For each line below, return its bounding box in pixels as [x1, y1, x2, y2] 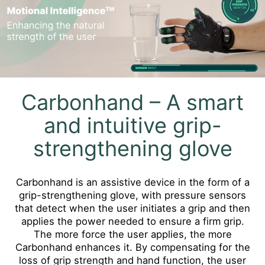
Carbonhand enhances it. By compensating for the [15, 241, 250, 253]
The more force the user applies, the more [33, 228, 232, 240]
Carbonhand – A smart [21, 89, 244, 116]
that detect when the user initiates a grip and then [15, 202, 250, 214]
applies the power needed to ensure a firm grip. [21, 215, 244, 227]
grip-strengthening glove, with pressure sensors [19, 189, 246, 201]
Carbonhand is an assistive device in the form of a [15, 176, 250, 188]
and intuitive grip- [43, 112, 222, 139]
